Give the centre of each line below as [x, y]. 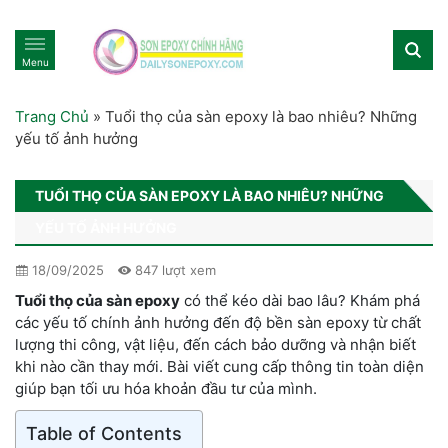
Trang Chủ [52, 116]
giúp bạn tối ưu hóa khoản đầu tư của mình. [166, 388]
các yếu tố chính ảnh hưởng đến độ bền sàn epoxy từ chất [218, 322]
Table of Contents [104, 433]
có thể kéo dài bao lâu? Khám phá [300, 300]
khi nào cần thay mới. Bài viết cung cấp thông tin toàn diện [219, 366]
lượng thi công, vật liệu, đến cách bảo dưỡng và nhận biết [215, 344]
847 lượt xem [173, 269]
